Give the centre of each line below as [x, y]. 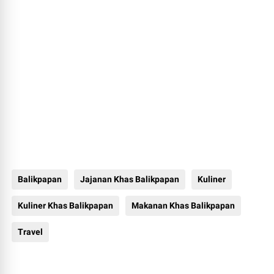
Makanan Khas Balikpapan [183, 206]
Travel [31, 232]
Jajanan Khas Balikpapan [130, 179]
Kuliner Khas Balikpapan [66, 206]
